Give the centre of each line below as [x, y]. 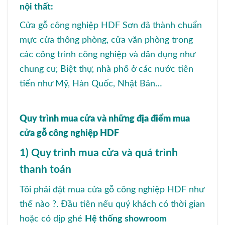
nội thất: [36, 7]
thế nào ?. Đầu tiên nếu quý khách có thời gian [112, 204]
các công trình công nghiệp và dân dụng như [107, 54]
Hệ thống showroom [126, 218]
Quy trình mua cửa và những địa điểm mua [105, 119]
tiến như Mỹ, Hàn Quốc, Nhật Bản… [91, 83]
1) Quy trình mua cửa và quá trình [99, 153]
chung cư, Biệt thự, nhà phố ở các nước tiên [106, 69]
